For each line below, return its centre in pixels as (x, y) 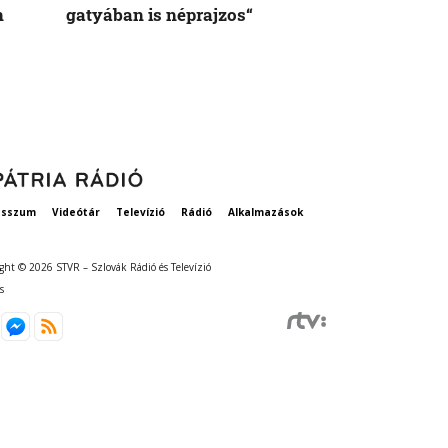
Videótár (75, 212)
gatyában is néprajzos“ (159, 15)
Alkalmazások (265, 212)
